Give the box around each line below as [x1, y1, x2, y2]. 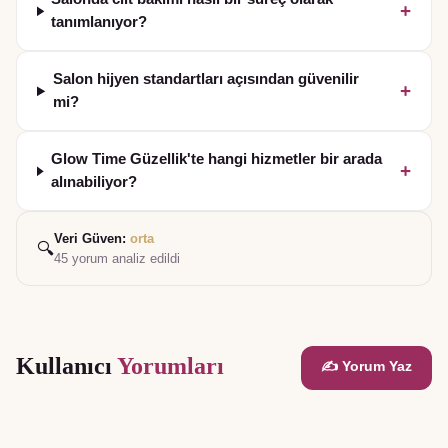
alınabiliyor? [50, 174, 137, 191]
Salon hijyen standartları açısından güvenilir [52, 71, 359, 88]
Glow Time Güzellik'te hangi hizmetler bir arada [50, 151, 382, 168]
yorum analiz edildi [68, 251, 180, 267]
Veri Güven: [54, 231, 130, 247]
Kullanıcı [16, 353, 117, 380]
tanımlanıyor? [51, 14, 148, 31]
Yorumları [117, 353, 224, 380]
